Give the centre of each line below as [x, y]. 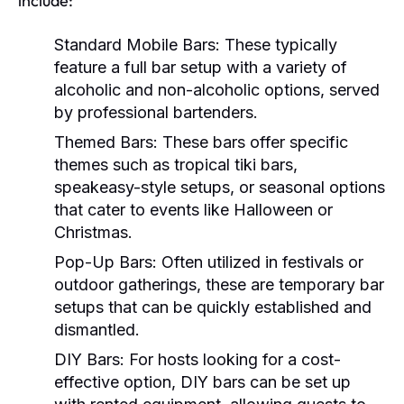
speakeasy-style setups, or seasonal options [220, 187]
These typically [279, 44]
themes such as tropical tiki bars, [176, 164]
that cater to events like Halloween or [193, 209]
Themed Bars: [106, 142]
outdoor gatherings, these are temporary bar [219, 284]
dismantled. [97, 329]
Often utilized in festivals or [260, 262]
